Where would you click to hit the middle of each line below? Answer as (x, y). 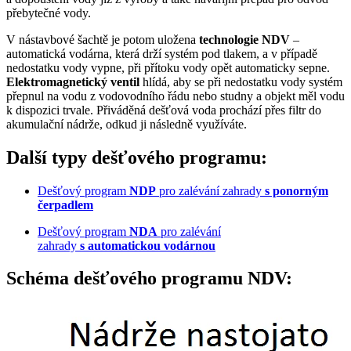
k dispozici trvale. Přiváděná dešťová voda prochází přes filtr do (164, 110)
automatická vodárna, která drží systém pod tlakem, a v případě (162, 53)
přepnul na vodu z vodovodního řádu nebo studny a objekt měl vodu (175, 96)
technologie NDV (243, 39)
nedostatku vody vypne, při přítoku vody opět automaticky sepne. (168, 67)
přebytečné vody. (49, 13)
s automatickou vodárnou (148, 245)
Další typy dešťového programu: (137, 157)
